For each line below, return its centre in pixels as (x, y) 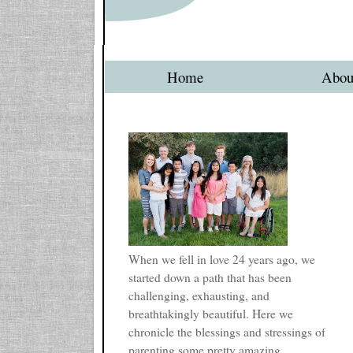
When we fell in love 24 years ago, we (222, 259)
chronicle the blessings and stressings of (227, 332)
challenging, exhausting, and (199, 295)
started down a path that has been (210, 277)
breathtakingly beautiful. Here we (211, 314)
